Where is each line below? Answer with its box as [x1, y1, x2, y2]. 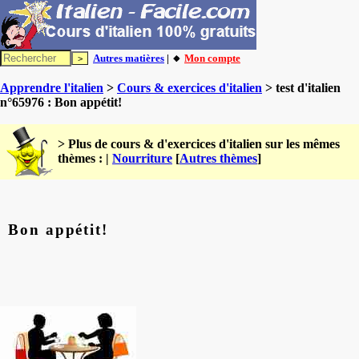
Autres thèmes [179, 151, 257, 165]
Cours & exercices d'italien [117, 81, 262, 95]
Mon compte [184, 52, 240, 64]
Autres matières [93, 52, 164, 64]
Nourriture [112, 151, 172, 165]
